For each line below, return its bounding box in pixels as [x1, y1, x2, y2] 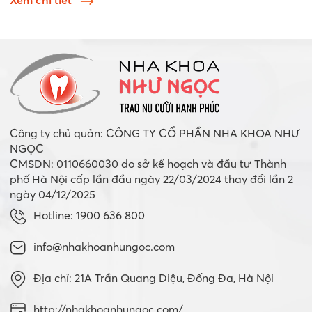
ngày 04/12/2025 [10, 187, 95, 202]
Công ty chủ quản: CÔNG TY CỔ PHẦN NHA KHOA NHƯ [10, 126, 300, 141]
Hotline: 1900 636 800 [33, 208, 145, 223]
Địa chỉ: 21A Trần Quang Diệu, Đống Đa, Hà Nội [33, 271, 274, 286]
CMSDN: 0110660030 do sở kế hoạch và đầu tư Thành [10, 157, 286, 171]
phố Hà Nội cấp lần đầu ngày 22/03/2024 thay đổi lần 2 [10, 172, 293, 187]
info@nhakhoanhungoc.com [33, 240, 175, 254]
